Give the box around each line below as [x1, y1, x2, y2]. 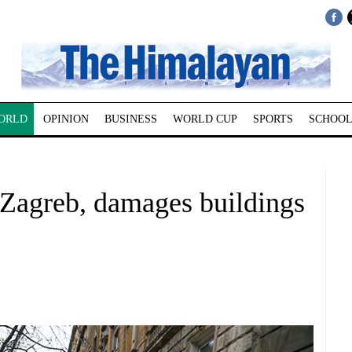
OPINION [42, 113, 89, 125]
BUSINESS [104, 113, 157, 125]
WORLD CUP [172, 113, 237, 125]
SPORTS [252, 113, 293, 125]
